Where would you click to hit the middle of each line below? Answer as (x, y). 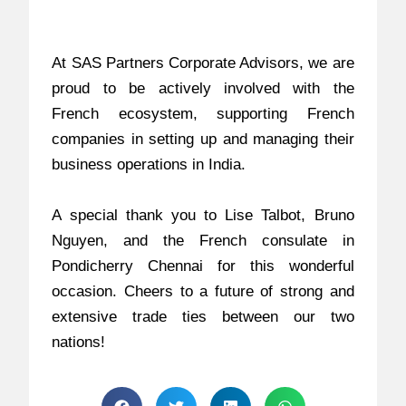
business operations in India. (149, 165)
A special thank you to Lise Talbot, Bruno (203, 216)
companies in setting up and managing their (203, 140)
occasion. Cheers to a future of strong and (203, 292)
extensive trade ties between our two (203, 317)
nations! (79, 343)
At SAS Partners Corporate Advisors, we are (203, 63)
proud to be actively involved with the (203, 89)
